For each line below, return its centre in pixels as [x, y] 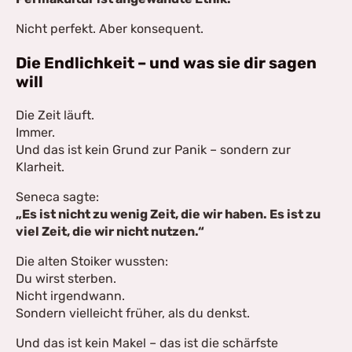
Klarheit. [40, 167]
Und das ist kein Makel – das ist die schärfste [147, 343]
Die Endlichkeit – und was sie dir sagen [166, 63]
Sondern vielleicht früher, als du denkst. [133, 313]
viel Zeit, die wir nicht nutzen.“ [110, 231]
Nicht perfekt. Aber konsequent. [110, 29]
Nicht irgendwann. [70, 296]
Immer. [35, 132]
